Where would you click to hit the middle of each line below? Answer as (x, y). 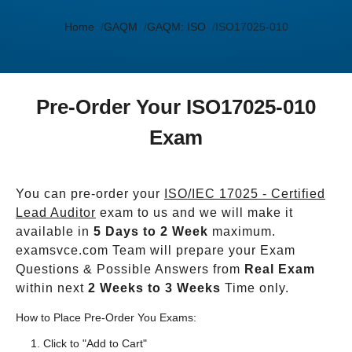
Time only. (255, 288)
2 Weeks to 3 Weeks (154, 288)
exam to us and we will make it (194, 213)
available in (55, 231)
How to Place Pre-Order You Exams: (106, 317)
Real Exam (280, 269)
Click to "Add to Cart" (95, 343)
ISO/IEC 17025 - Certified (245, 194)
